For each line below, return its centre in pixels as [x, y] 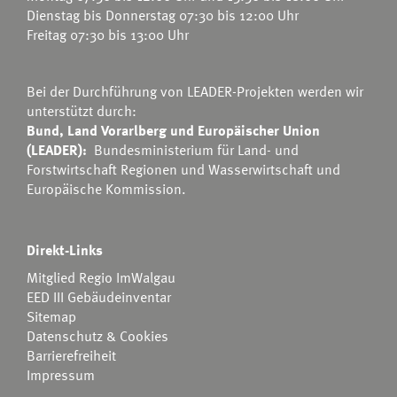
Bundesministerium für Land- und [196, 150]
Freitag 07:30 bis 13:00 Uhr [108, 35]
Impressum [61, 375]
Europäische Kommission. [106, 189]
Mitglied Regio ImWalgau [101, 277]
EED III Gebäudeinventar [99, 297]
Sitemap [51, 316]
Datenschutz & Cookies [97, 336]
